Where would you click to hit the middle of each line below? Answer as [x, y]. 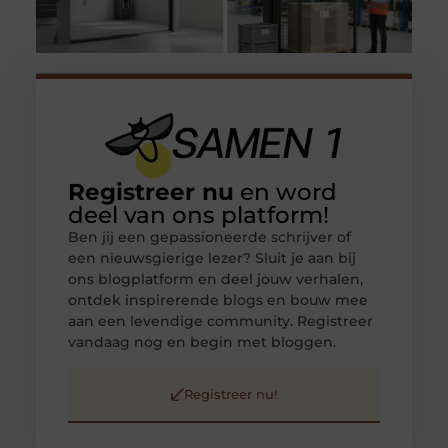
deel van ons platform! [198, 215]
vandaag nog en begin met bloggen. [201, 342]
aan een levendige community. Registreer [220, 321]
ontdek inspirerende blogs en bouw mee [217, 300]
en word [285, 192]
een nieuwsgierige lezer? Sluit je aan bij [211, 258]
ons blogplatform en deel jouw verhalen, [215, 279]
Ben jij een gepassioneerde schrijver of [209, 237]
